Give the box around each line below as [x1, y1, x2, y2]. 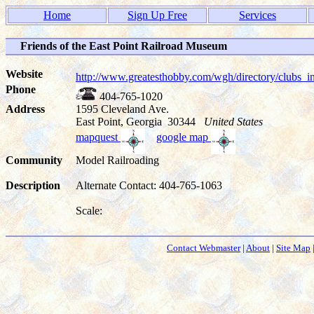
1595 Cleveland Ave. [76, 103, 169, 115]
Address [6, 103, 45, 115]
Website [6, 68, 43, 80]
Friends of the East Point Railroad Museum [20, 40, 227, 52]
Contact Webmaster [167, 243, 240, 253]
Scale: [76, 205, 102, 217]
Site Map [276, 243, 310, 253]
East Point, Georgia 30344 [76, 116, 204, 128]
